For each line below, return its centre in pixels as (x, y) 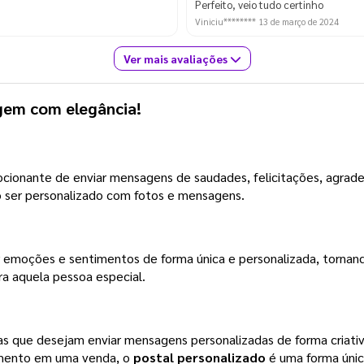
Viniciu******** (227, 21)
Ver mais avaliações (176, 59)
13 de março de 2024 (299, 21)
